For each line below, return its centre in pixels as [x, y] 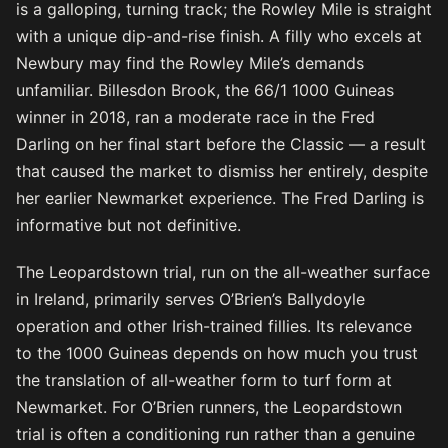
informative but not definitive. [128, 225]
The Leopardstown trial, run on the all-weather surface [223, 272]
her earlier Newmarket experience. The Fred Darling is [220, 198]
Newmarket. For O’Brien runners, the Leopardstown [209, 407]
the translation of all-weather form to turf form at [204, 380]
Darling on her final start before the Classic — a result [221, 144]
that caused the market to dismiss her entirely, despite [222, 171]
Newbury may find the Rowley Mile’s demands [190, 63]
